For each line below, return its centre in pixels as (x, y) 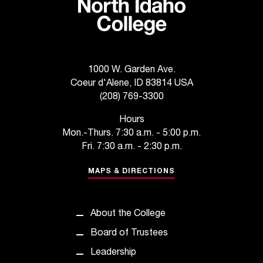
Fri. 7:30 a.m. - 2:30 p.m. (131, 148)
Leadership (113, 253)
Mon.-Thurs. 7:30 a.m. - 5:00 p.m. (131, 134)
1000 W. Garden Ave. (131, 71)
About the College (128, 215)
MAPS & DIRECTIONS (131, 172)
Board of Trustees (129, 234)
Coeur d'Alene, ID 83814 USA (131, 84)
